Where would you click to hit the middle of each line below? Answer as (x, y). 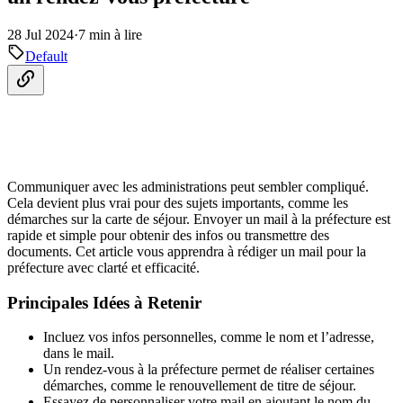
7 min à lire (110, 34)
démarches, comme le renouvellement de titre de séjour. (200, 386)
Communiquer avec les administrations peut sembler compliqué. (188, 187)
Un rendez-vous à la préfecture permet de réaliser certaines (209, 370)
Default (46, 56)
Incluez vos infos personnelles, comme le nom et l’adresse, (209, 337)
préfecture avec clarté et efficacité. (103, 268)
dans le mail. (79, 354)
